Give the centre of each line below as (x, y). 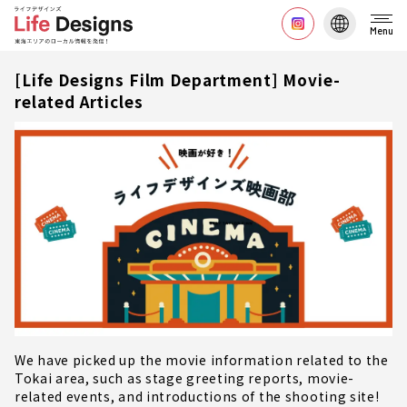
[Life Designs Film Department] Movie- (178, 79)
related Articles (79, 101)
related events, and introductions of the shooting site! (197, 396)
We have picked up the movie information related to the (202, 359)
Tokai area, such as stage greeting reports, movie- (185, 377)
